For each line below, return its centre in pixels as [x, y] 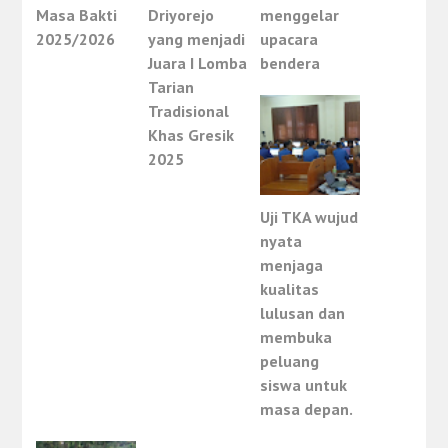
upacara [289, 39]
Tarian [171, 87]
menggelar [300, 15]
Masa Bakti [77, 15]
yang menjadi [197, 39]
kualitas [290, 289]
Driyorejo [181, 15]
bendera [290, 63]
